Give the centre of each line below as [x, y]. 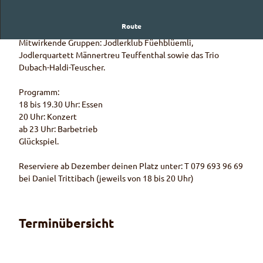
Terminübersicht [66, 222]
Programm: [39, 92]
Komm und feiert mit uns [66, 28]
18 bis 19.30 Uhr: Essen [61, 104]
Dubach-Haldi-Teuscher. [62, 67]
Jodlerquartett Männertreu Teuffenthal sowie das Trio [119, 55]
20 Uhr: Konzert [48, 116]
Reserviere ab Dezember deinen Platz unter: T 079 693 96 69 [131, 166]
